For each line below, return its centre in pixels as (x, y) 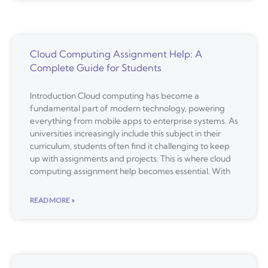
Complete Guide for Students (96, 68)
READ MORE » (52, 200)
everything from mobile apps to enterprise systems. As (134, 121)
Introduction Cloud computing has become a (115, 96)
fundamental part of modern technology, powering (127, 109)
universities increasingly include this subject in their (125, 134)
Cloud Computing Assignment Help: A (116, 54)
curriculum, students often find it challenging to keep (130, 146)
